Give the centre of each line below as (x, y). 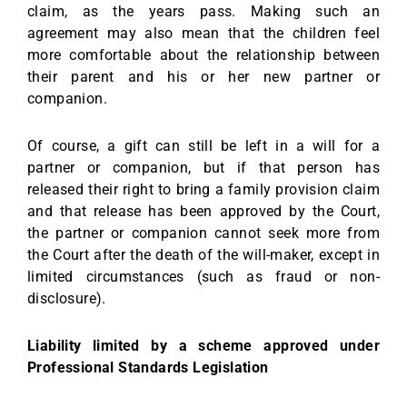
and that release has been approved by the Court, (203, 211)
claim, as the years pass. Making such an (203, 11)
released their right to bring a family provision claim (203, 189)
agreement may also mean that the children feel (203, 33)
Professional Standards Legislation (148, 367)
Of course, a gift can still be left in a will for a (203, 145)
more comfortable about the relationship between (203, 55)
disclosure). (67, 298)
